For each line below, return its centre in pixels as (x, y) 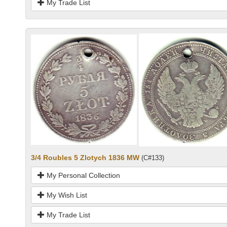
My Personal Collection (82, 175)
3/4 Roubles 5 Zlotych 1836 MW (85, 157)
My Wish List (66, 195)
